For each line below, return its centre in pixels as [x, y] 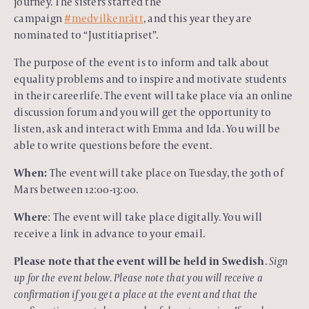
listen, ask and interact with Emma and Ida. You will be [147, 128]
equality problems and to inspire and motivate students [150, 79]
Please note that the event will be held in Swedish [139, 261]
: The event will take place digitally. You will [155, 217]
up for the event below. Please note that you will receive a [138, 277]
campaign [39, 18]
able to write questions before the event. [114, 145]
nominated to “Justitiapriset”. [87, 34]
